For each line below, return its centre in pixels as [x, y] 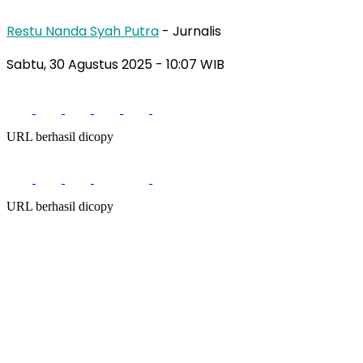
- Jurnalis [192, 32]
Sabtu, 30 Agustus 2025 [81, 65]
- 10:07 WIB [190, 65]
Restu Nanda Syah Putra [83, 32]
